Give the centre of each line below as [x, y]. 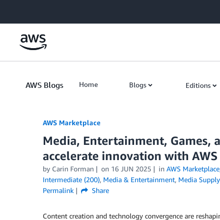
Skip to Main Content [37, 10]
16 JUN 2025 [131, 169]
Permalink [58, 190]
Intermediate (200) [71, 179]
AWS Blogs [44, 85]
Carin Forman [73, 169]
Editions [198, 85]
